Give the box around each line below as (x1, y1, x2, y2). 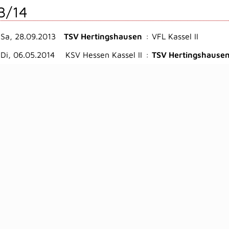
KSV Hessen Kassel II (65, 50, 142, 59)
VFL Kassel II (152, 32, 198, 41)
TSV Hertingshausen (64, 32, 142, 41)
